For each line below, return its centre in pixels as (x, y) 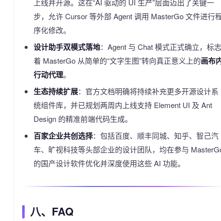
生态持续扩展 (55, 92)
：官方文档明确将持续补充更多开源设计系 (148, 91)
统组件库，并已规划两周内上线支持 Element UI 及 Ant (123, 105)
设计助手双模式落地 (67, 47)
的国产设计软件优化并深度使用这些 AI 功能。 (109, 163)
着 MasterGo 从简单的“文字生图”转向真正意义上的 (117, 61)
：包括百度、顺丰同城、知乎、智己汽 (155, 136)
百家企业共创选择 (63, 136)
